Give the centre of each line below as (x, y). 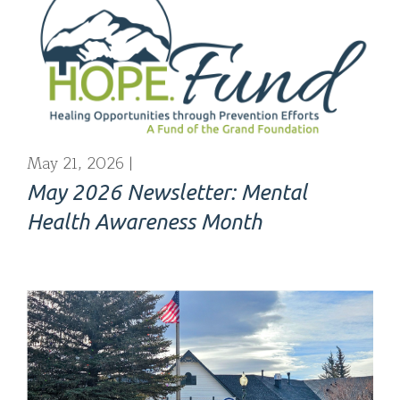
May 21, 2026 (75, 163)
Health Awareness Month (144, 221)
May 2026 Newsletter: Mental (167, 192)
